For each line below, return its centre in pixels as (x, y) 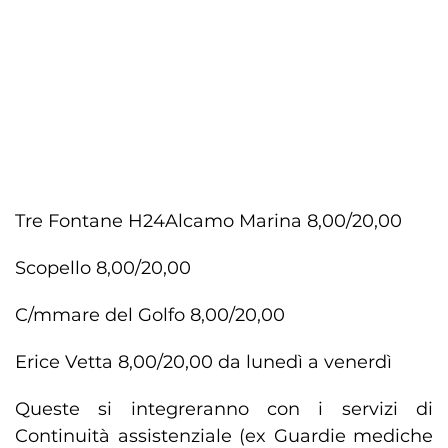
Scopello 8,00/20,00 (103, 268)
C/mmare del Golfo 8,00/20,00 (150, 315)
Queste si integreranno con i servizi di (224, 409)
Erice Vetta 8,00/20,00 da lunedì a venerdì (203, 362)
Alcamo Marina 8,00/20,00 (283, 221)
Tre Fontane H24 (90, 221)
